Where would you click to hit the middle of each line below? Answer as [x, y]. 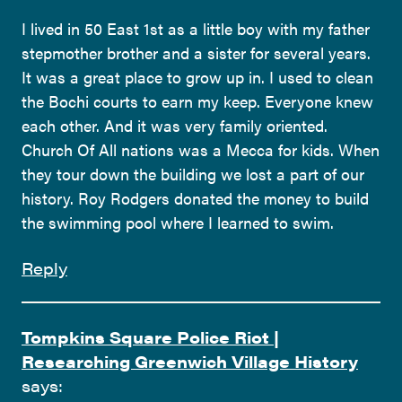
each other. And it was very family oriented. [175, 125]
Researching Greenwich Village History [190, 361]
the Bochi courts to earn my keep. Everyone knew [197, 100]
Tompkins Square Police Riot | [150, 336]
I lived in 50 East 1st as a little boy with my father [196, 28]
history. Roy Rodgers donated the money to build [195, 197]
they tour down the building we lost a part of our [193, 173]
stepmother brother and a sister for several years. [196, 52]
